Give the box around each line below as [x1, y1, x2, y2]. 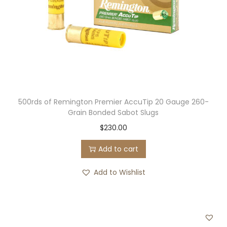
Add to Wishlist [94, 167, 146, 177]
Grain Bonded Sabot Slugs [68, 107, 159, 118]
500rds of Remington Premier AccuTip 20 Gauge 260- [18, 97, 209, 107]
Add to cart [98, 144, 138, 154]
